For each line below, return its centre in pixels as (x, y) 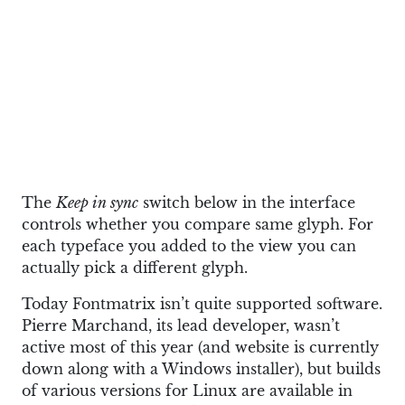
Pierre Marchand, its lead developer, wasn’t (181, 326)
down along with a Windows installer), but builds (201, 369)
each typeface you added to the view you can (189, 246)
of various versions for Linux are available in (187, 391)
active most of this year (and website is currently (200, 348)
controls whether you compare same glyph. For (198, 225)
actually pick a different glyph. (135, 268)
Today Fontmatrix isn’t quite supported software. (202, 304)
